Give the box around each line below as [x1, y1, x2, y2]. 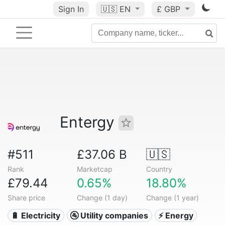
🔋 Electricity [11, 210, 61, 220]
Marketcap [76, 165, 113, 173]
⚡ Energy [158, 210, 193, 220]
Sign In [58, 4, 84, 14]
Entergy [60, 113, 119, 131]
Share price [8, 193, 45, 202]
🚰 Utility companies [70, 210, 149, 220]
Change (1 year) [146, 193, 199, 202]
